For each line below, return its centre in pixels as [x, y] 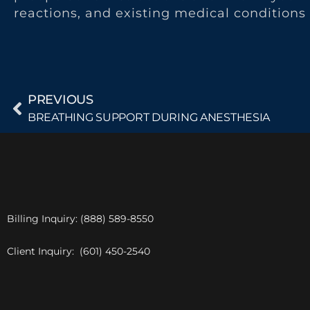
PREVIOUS [61, 100]
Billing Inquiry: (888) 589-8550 [80, 219]
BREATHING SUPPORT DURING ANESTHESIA [150, 118]
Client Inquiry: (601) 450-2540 [79, 252]
